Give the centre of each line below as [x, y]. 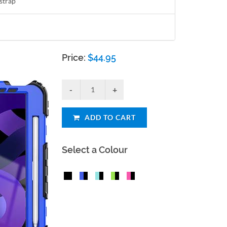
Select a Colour [95, 150]
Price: [75, 58]
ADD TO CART [109, 117]
